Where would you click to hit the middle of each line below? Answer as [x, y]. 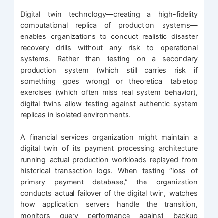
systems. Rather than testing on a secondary [109, 59]
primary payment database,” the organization [109, 182]
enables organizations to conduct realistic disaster [109, 36]
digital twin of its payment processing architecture [109, 149]
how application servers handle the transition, [109, 205]
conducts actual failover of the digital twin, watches [109, 193]
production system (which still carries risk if [109, 70]
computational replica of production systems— [109, 25]
